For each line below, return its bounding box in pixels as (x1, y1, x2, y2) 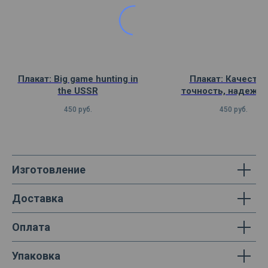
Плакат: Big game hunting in (17, 74, 138, 85)
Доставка (12, 192, 63, 205)
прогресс (212, 98, 254, 109)
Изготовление (12, 163, 86, 176)
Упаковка (12, 249, 60, 263)
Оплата (12, 221, 50, 234)
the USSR (57, 86, 98, 97)
